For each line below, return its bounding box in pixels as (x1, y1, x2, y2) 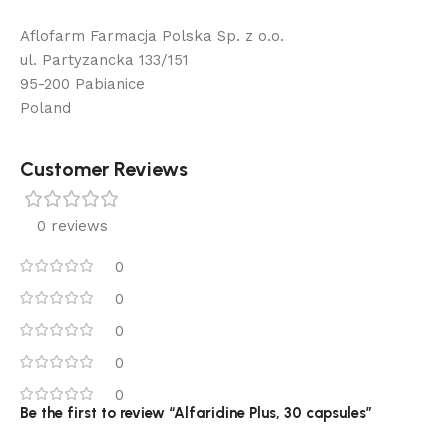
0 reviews (36, 217, 108, 236)
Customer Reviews (20, 157, 188, 182)
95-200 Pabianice (20, 75, 145, 94)
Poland (20, 99, 71, 118)
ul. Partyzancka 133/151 (20, 51, 189, 70)
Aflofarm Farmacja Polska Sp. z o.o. (20, 27, 284, 46)
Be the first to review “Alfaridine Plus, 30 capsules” (20, 404, 372, 423)
